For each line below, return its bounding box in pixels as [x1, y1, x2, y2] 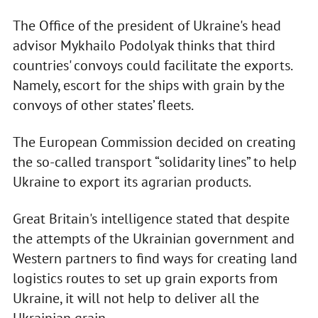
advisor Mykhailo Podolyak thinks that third [12, 36, 275, 55]
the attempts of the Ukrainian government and [12, 229, 295, 248]
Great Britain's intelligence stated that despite [12, 209, 290, 229]
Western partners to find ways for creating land [12, 249, 297, 268]
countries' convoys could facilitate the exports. [12, 56, 292, 75]
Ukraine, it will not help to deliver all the [12, 289, 259, 308]
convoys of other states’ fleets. [12, 96, 194, 115]
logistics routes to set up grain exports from [12, 269, 278, 288]
